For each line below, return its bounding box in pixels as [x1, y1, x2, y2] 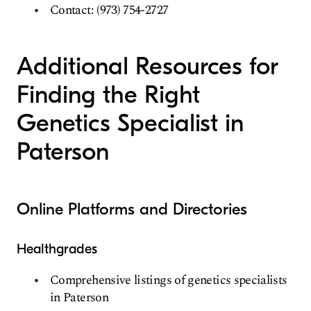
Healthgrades [17, 241, 97, 257]
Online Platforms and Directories [17, 199, 247, 219]
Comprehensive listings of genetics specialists [50, 271, 287, 289]
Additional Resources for [17, 52, 278, 81]
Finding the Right [17, 81, 200, 109]
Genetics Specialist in [17, 109, 244, 137]
